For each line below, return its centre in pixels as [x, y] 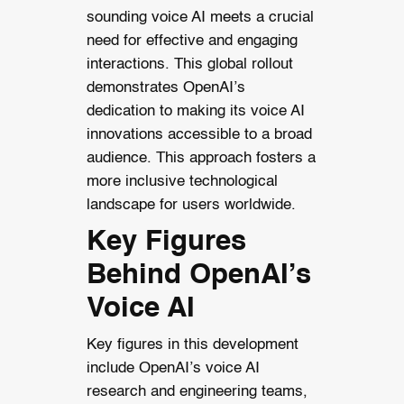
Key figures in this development [192, 345]
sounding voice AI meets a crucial [200, 18]
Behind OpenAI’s [198, 276]
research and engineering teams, [197, 392]
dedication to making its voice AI [195, 112]
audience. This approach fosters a [201, 159]
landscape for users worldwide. [191, 206]
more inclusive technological [182, 182]
